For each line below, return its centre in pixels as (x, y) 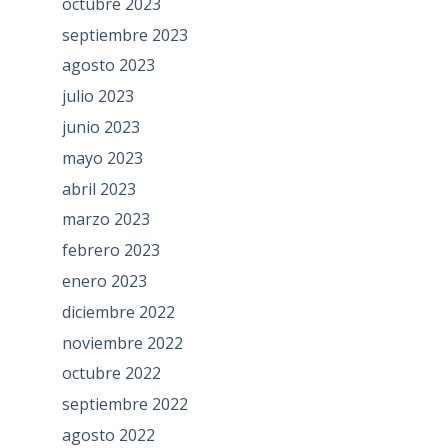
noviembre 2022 (122, 342)
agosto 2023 (108, 65)
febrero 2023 (110, 250)
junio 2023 (100, 127)
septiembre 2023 (124, 34)
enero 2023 (104, 281)
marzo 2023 (105, 219)
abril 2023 (98, 188)
